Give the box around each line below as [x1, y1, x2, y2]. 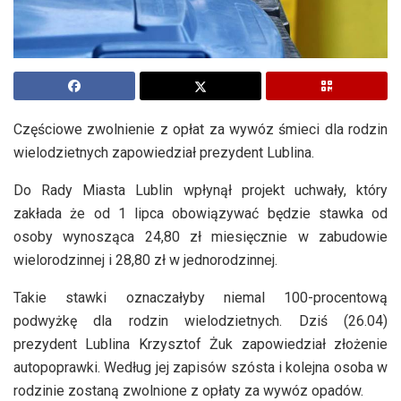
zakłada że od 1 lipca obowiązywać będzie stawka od [13, 204, 388, 222]
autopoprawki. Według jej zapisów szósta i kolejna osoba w [13, 358, 388, 376]
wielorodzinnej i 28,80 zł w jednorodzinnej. [13, 251, 277, 269]
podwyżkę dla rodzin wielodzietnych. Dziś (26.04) [13, 311, 388, 329]
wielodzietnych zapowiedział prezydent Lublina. [13, 143, 314, 161]
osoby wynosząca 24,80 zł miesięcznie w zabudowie [13, 227, 388, 245]
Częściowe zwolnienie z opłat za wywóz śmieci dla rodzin [13, 120, 388, 138]
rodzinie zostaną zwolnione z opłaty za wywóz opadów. [13, 381, 363, 399]
